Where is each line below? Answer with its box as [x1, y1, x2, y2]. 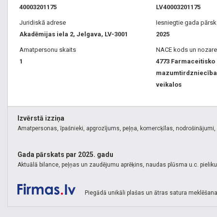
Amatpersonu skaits [19, 46, 76, 54]
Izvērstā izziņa [17, 114, 64, 123]
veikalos [155, 81, 182, 89]
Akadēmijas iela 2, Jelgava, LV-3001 [19, 31, 128, 38]
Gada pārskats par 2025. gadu [17, 151, 113, 159]
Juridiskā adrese [19, 19, 66, 27]
